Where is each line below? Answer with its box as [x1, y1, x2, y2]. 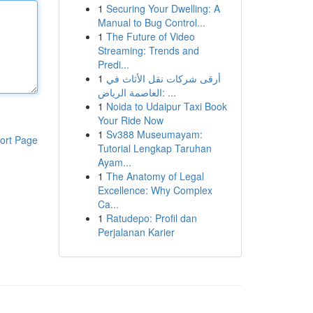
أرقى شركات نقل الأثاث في [105, 71, 221, 85]
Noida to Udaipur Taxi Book [105, 99, 227, 113]
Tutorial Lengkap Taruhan [97, 141, 212, 155]
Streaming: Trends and [97, 43, 199, 57]
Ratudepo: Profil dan [105, 211, 197, 225]
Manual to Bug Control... [97, 15, 205, 29]
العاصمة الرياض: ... [161, 85, 176, 99]
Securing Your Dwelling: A [105, 1, 220, 15]
